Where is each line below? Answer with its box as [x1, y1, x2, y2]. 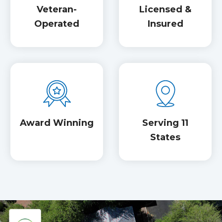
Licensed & [139, 4, 191, 15]
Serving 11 [142, 117, 188, 129]
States [150, 132, 180, 143]
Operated [34, 18, 79, 30]
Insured [147, 18, 183, 30]
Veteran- [37, 4, 77, 15]
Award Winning [20, 117, 94, 129]
